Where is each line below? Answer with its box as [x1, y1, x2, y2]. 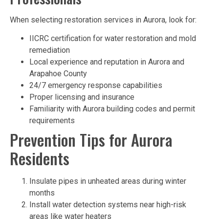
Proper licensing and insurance [29, 92, 134, 102]
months [29, 188, 55, 197]
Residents [10, 146, 69, 170]
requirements [29, 115, 75, 125]
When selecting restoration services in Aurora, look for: [10, 15, 197, 24]
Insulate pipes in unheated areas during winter [29, 176, 186, 186]
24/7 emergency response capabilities [29, 80, 162, 90]
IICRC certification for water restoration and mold [29, 33, 196, 43]
